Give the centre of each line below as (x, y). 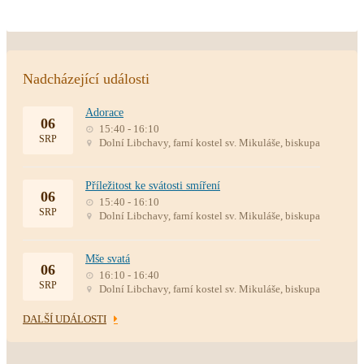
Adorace (104, 113)
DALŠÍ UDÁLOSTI (65, 319)
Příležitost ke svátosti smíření (153, 186)
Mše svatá (108, 259)
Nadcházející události (86, 79)
